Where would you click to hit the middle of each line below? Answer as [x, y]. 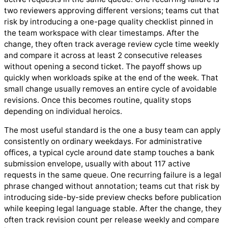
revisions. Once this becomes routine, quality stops [98, 100]
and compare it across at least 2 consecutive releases [103, 55]
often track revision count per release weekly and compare [112, 220]
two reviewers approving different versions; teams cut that [112, 10]
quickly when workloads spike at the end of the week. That [111, 77]
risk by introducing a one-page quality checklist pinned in [109, 21]
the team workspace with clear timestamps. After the [102, 33]
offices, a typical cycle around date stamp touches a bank [109, 153]
